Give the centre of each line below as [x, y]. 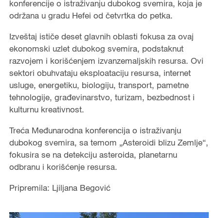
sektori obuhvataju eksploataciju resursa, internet [100, 73]
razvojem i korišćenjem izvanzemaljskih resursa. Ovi [106, 61]
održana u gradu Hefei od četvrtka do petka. [91, 16]
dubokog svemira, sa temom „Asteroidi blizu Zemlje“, [109, 143]
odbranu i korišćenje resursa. [63, 167]
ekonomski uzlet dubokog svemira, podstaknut [96, 49]
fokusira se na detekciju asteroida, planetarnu [93, 155]
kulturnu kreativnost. [46, 109]
